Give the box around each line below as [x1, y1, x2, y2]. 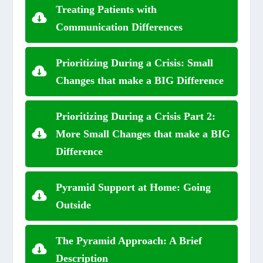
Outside [55, 199, 91, 211]
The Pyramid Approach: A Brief [55, 235, 202, 247]
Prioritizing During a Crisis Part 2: [55, 110, 215, 122]
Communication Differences [55, 21, 183, 33]
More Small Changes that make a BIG [55, 128, 230, 140]
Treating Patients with [55, 4, 157, 15]
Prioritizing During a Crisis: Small [55, 57, 213, 69]
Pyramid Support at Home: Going [55, 181, 211, 193]
